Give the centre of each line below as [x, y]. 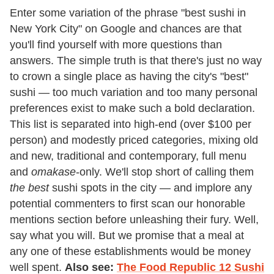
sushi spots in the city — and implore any [150, 188]
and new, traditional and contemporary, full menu [128, 156]
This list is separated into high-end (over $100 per [131, 124]
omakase [54, 172]
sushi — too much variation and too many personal [134, 93]
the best [29, 188]
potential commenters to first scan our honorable [128, 204]
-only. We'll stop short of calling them [165, 172]
